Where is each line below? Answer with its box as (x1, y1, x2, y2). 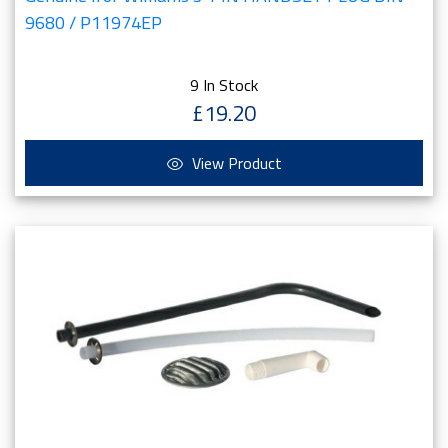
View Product (187, 151, 282, 175)
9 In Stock (190, 73, 258, 97)
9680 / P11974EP (25, 9, 162, 36)
